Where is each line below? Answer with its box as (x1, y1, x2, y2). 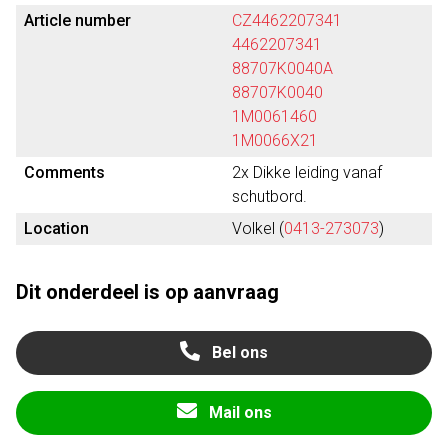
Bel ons (212, 343, 268, 362)
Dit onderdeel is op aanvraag (16, 280, 279, 304)
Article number (24, 11, 131, 30)
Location (24, 219, 89, 238)
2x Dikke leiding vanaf (232, 163, 382, 182)
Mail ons (208, 403, 272, 422)
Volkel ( (232, 219, 284, 238)
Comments (24, 163, 105, 182)
